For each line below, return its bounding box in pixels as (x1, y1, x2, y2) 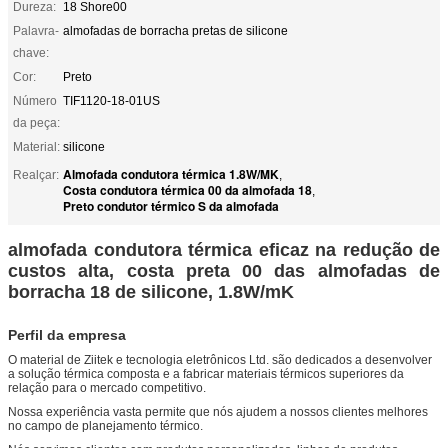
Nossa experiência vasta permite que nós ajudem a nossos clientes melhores (8, 404, 428, 419)
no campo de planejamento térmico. (8, 418, 203, 433)
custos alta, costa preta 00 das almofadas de (8, 260, 440, 281)
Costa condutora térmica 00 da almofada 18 (63, 180, 312, 199)
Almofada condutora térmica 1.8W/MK (63, 164, 279, 183)
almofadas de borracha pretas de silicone (63, 23, 288, 38)
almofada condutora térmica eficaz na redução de (8, 239, 440, 260)
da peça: (13, 115, 60, 130)
